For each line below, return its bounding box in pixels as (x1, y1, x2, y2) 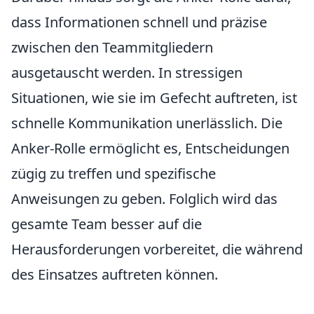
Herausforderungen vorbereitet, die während (11, 240, 303, 259)
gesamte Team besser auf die (11, 214, 202, 233)
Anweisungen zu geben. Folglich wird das (11, 189, 278, 208)
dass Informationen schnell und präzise (11, 13, 267, 32)
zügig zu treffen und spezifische (11, 164, 216, 183)
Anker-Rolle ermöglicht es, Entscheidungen (11, 139, 289, 158)
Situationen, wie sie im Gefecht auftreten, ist (11, 88, 297, 107)
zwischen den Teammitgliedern (11, 38, 213, 57)
